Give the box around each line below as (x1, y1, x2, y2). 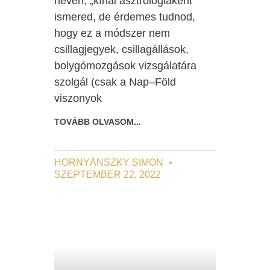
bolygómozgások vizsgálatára (54, 59, 197, 72)
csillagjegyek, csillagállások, (54, 43, 189, 55)
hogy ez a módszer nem (54, 27, 171, 39)
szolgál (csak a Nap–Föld (54, 75, 177, 88)
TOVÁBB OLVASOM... (54, 116, 142, 127)
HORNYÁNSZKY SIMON (54, 157, 166, 168)
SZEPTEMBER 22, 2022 (54, 169, 162, 180)
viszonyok (54, 92, 102, 104)
